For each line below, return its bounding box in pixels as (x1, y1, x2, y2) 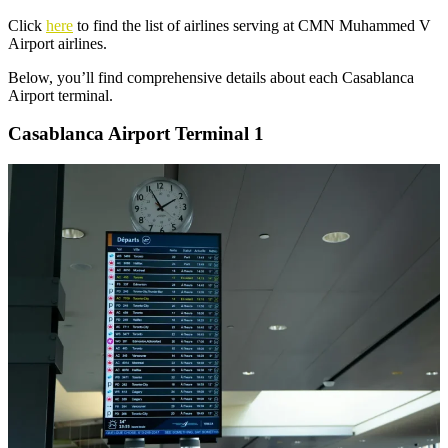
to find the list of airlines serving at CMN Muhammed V (73, 16, 431, 34)
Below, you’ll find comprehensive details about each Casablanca (8, 68, 414, 86)
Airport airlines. (8, 34, 107, 52)
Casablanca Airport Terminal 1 (8, 123, 264, 145)
